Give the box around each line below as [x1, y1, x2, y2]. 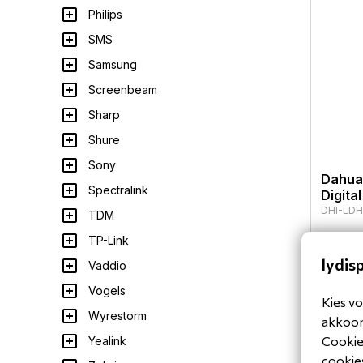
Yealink [88, 334, 126, 348]
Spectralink [88, 183, 148, 197]
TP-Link [88, 233, 129, 247]
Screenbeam [88, 83, 157, 96]
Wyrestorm [88, 309, 147, 322]
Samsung [88, 58, 137, 71]
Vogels [88, 284, 126, 297]
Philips [88, 7, 122, 21]
